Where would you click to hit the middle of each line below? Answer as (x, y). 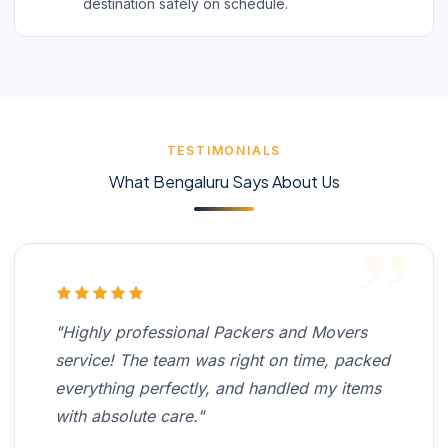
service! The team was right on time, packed (222, 359)
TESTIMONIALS (224, 150)
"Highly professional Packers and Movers (211, 331)
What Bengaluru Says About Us (224, 181)
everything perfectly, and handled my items (218, 387)
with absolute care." (129, 415)
